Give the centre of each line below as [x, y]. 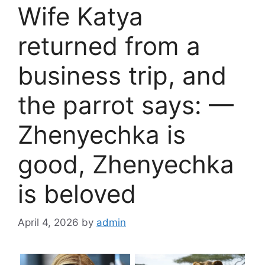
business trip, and [122, 75]
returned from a [109, 46]
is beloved [77, 193]
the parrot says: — [126, 105]
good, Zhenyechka [126, 164]
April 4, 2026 [48, 223]
